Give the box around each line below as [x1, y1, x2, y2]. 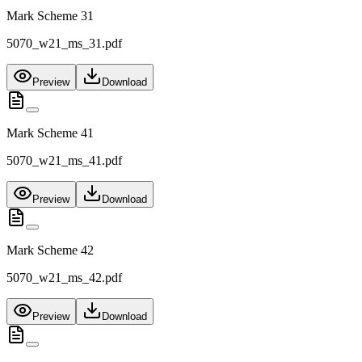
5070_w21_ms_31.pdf [6, 36, 122, 51]
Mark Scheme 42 [6, 243, 94, 258]
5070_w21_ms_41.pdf [6, 154, 122, 168]
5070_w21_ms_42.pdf [6, 271, 122, 285]
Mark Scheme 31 [6, 9, 94, 23]
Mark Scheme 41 [6, 126, 94, 141]
